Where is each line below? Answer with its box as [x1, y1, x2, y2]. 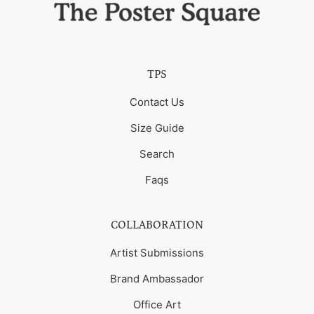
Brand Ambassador [110, 272, 204, 286]
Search [139, 147, 175, 161]
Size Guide [130, 121, 184, 135]
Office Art [133, 298, 181, 312]
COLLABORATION [111, 219, 203, 232]
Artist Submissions [110, 246, 204, 260]
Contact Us [130, 95, 184, 109]
